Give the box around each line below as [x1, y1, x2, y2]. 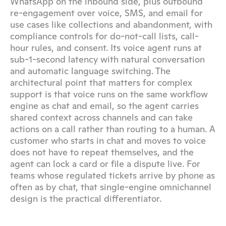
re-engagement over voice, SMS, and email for [10, 7, 203, 19]
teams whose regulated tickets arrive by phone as [10, 169, 215, 181]
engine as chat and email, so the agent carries [10, 100, 199, 111]
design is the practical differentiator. [10, 193, 161, 204]
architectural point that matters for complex [10, 77, 192, 88]
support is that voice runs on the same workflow [10, 88, 208, 100]
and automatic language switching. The [10, 65, 171, 77]
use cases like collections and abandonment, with [10, 19, 212, 30]
